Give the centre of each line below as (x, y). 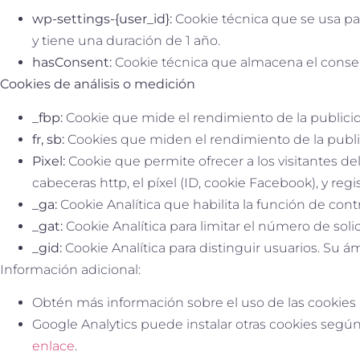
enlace (53, 346)
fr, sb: (48, 139)
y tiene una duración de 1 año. (126, 41)
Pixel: (49, 161)
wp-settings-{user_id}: (102, 19)
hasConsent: (72, 63)
